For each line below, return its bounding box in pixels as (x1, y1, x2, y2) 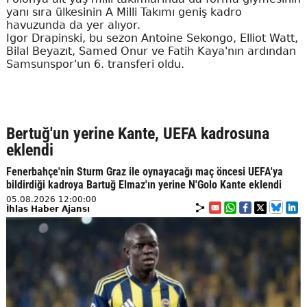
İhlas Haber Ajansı (5, 204, 90, 214)
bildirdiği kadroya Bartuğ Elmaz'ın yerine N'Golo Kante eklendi (5, 178, 282, 191)
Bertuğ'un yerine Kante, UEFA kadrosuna (5, 124, 269, 143)
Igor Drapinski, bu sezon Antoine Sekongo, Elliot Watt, (5, 32, 298, 45)
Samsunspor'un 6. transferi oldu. (5, 58, 184, 71)
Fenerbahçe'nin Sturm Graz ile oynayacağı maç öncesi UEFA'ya (5, 165, 283, 178)
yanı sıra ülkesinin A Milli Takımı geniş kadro (5, 5, 242, 19)
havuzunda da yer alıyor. (5, 19, 140, 32)
